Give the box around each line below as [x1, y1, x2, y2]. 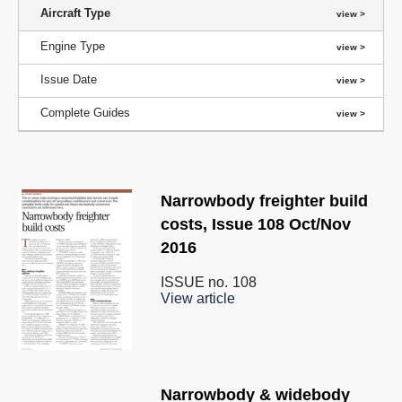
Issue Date [40, 73, 97, 86]
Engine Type [40, 39, 105, 53]
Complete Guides [40, 106, 130, 119]
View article [161, 291, 235, 306]
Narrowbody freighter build [161, 192, 368, 210]
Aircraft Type [40, 6, 110, 20]
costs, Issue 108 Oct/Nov [161, 215, 351, 233]
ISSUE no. [161, 275, 228, 290]
